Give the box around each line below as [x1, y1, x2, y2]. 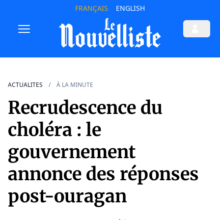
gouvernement [8, 141, 136, 164]
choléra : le [8, 119, 101, 141]
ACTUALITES [8, 81, 43, 89]
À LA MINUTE [56, 81, 93, 89]
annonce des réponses [8, 163, 199, 186]
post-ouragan [8, 185, 127, 208]
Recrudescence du [8, 97, 163, 119]
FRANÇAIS [75, 3, 108, 13]
